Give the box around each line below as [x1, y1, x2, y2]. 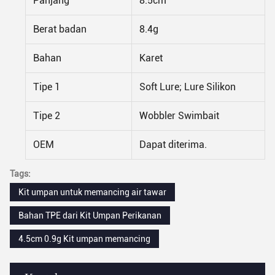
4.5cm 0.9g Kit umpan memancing [18, 233, 150, 244]
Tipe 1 [33, 80, 60, 93]
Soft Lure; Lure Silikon [139, 80, 236, 93]
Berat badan [33, 23, 87, 35]
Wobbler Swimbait [139, 109, 219, 122]
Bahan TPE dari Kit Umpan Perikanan [18, 210, 161, 220]
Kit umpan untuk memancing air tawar [18, 187, 166, 197]
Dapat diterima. [139, 138, 207, 150]
